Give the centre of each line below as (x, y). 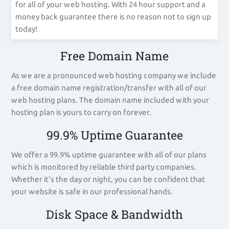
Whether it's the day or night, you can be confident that (108, 179)
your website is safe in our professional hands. (92, 192)
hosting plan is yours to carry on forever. (82, 112)
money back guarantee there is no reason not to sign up (113, 17)
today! (27, 29)
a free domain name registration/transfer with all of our (109, 88)
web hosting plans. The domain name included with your (110, 100)
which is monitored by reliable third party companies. (104, 167)
